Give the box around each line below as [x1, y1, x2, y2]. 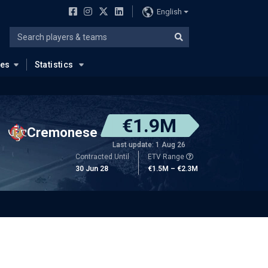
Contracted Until [75, 153, 129, 161]
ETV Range [148, 153, 186, 161]
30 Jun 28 [75, 165, 108, 173]
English [156, 7, 182, 16]
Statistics [34, 60, 74, 69]
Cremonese [27, 124, 98, 140]
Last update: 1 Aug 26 [112, 141, 185, 149]
